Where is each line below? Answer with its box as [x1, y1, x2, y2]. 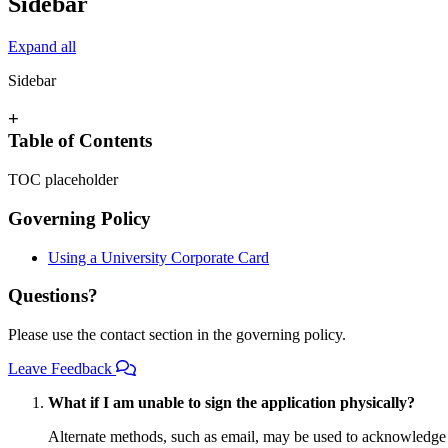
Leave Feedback [8, 360, 116, 378]
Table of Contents [8, 130, 152, 152]
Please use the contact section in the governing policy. [8, 326, 346, 344]
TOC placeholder [8, 171, 118, 189]
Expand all [8, 37, 76, 55]
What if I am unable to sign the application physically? [48, 394, 415, 412]
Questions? [8, 285, 98, 307]
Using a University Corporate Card [48, 248, 269, 266]
